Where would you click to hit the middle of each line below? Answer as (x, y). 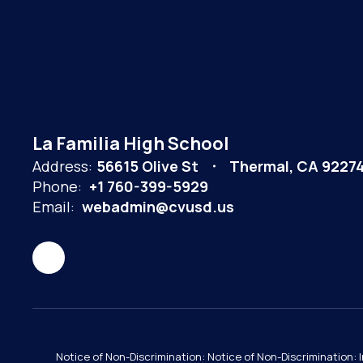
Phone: (57, 186)
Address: (62, 166)
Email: (53, 206)
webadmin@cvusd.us (158, 206)
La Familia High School (131, 143)
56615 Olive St (147, 166)
